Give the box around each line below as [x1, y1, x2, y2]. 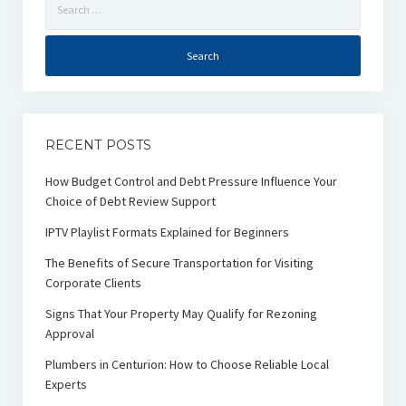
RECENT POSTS [44, 137, 152, 154]
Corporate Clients [44, 275, 141, 292]
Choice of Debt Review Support [44, 193, 216, 210]
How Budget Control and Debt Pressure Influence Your [44, 173, 337, 190]
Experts [44, 376, 87, 393]
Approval [44, 325, 94, 343]
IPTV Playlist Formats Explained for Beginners [44, 224, 289, 241]
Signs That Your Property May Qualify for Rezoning [44, 305, 317, 323]
